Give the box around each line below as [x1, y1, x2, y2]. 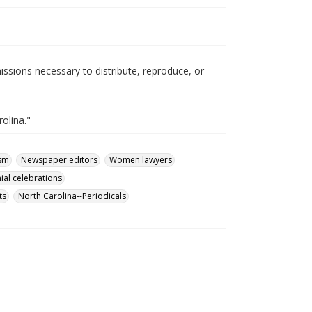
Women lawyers [109, 154, 172, 166]
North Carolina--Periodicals [18, 190, 126, 202]
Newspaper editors [21, 154, 97, 166]
